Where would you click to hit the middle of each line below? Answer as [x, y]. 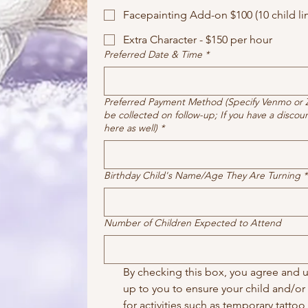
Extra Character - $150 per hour [198, 40]
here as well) [131, 128]
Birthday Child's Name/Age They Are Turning [202, 175]
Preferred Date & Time [153, 54]
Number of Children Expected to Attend [192, 223]
